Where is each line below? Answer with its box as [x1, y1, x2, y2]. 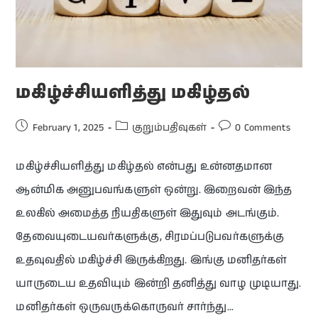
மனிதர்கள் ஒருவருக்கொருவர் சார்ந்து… [16, 299, 234, 314]
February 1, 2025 [32, 120, 104, 135]
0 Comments [235, 120, 291, 135]
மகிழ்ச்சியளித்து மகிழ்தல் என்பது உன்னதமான [16, 158, 273, 174]
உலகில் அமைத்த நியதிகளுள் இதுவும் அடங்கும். [16, 205, 280, 221]
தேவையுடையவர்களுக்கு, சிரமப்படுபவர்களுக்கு [16, 229, 285, 244]
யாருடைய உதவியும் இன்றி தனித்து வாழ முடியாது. [16, 275, 302, 291]
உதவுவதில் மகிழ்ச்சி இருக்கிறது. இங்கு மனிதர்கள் [16, 252, 287, 268]
